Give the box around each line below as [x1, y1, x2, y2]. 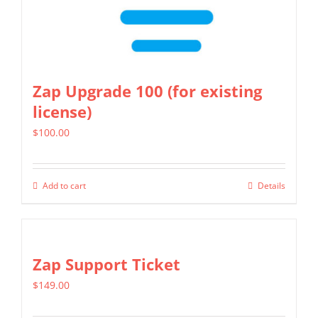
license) [33, 102, 92, 123]
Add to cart [43, 180, 86, 192]
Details [258, 180, 285, 192]
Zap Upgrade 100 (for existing [33, 81, 262, 102]
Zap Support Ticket [33, 254, 180, 275]
